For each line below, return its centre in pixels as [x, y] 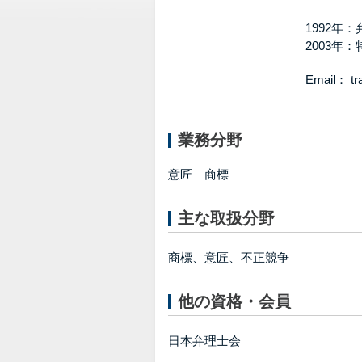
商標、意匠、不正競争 [229, 257]
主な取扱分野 [226, 218]
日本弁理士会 [204, 341]
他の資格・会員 [234, 301]
